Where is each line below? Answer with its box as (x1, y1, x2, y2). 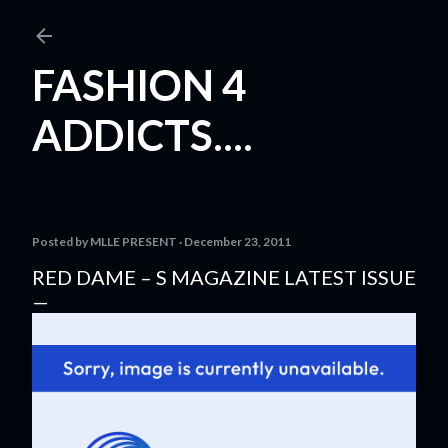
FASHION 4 (32, 60, 246, 110)
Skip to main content (131, 13, 317, 37)
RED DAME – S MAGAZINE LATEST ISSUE (32, 265, 416, 289)
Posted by (32, 234, 90, 249)
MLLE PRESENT (90, 234, 177, 249)
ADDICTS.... (32, 110, 253, 160)
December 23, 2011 (184, 234, 291, 249)
